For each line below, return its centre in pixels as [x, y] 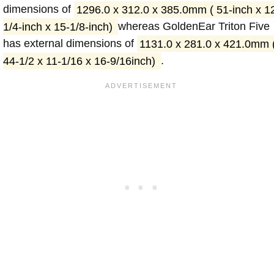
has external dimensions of [70, 44]
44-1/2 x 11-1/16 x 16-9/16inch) [81, 61]
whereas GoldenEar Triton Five [194, 27]
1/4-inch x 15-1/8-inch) [59, 27]
